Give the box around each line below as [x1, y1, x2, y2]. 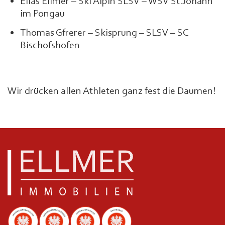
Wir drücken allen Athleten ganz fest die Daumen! [8, 84, 215, 97]
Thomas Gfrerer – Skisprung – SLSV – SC [20, 26, 189, 39]
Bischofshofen [20, 39, 80, 51]
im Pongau [20, 7, 65, 20]
